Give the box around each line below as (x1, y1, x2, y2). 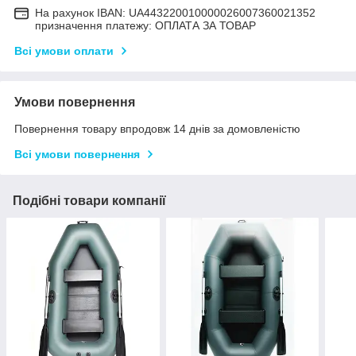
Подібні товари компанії (13, 194, 166, 208)
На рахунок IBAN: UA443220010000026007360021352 (35, 6, 315, 20)
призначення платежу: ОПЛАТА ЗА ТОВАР (35, 19, 256, 33)
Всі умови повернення (14, 148, 140, 161)
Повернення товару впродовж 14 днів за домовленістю (14, 122, 300, 136)
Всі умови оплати (14, 44, 114, 58)
